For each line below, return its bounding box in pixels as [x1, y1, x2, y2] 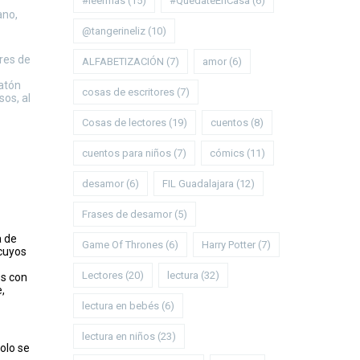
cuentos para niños [82, 147, 171, 159]
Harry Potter [202, 239, 256, 251]
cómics [210, 147, 244, 159]
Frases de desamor [82, 208, 172, 220]
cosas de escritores [82, 86, 174, 98]
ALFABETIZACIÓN [82, 55, 164, 67]
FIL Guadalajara [162, 178, 234, 190]
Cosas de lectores [82, 117, 166, 129]
